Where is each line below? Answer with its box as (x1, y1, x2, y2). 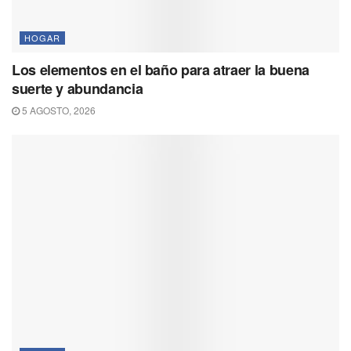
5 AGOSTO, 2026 (20, 103, 96, 118)
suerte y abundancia (12, 78, 143, 100)
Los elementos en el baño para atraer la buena (12, 60, 309, 81)
